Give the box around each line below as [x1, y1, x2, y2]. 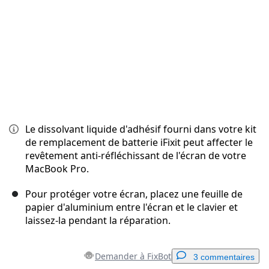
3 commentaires [193, 252, 255, 262]
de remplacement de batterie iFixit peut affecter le [25, 136, 253, 150]
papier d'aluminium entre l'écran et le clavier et [25, 201, 238, 214]
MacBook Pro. [25, 162, 89, 176]
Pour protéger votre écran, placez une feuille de [25, 187, 243, 201]
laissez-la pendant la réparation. [25, 214, 171, 228]
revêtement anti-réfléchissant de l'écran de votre [25, 149, 246, 163]
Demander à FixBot [95, 250, 171, 262]
